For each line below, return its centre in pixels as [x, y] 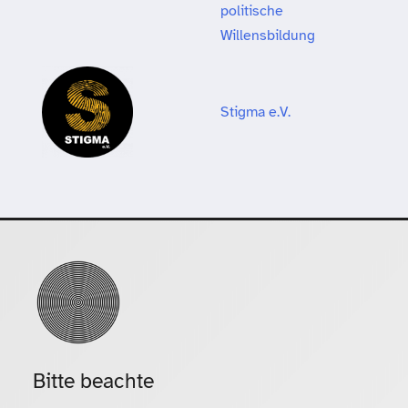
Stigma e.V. [255, 112]
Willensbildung [270, 36]
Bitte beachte [93, 382]
